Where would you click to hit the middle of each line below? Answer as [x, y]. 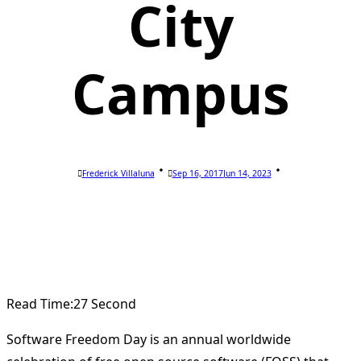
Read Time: [40, 304]
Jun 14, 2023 [247, 174]
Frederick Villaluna [118, 174]
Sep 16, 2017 [197, 174]
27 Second [105, 304]
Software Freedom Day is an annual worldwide [149, 340]
